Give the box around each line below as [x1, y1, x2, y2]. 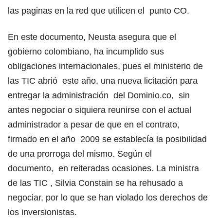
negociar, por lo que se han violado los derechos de [8, 192, 208, 202]
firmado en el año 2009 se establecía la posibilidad [8, 134, 207, 144]
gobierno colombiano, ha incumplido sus [8, 46, 164, 56]
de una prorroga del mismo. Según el [8, 148, 152, 159]
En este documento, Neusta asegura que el [8, 32, 176, 42]
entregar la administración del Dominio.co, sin [8, 90, 190, 100]
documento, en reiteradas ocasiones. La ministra [8, 163, 199, 173]
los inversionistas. [8, 207, 79, 217]
